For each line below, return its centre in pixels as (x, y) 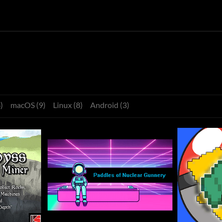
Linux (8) (68, 105)
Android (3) (110, 105)
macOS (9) (28, 105)
